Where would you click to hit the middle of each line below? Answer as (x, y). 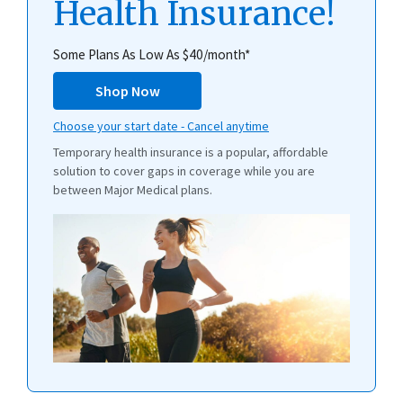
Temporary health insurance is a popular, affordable (191, 152)
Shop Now (127, 91)
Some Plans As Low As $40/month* (152, 54)
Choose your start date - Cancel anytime (161, 126)
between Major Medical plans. (133, 190)
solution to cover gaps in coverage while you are (184, 171)
